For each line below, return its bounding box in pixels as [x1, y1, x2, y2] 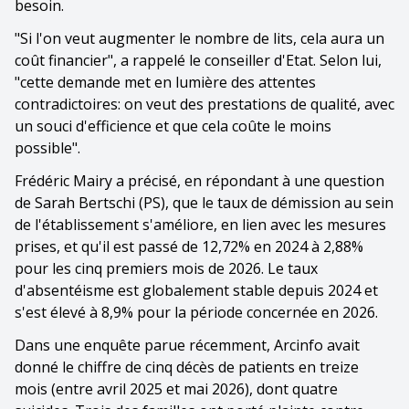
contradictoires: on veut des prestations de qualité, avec [15, 93, 394, 114]
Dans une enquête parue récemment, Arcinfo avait [15, 334, 360, 355]
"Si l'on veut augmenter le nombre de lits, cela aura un [15, 27, 384, 48]
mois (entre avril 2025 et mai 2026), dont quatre [15, 378, 338, 399]
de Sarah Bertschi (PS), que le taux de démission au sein [15, 192, 393, 213]
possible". [15, 137, 80, 158]
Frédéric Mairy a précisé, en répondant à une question [15, 170, 384, 191]
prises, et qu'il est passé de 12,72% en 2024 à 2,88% [15, 236, 363, 257]
